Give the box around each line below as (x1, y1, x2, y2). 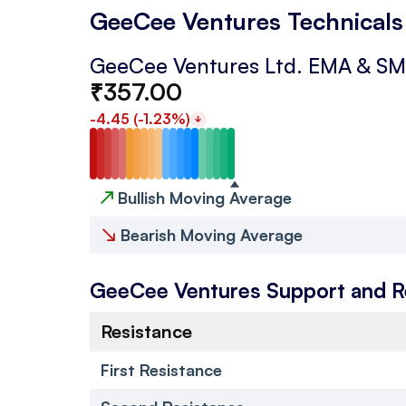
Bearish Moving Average (116, 224, 303, 245)
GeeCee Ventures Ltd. (90, 52, 303, 79)
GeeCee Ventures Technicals (90, 5, 403, 35)
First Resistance (101, 359, 222, 380)
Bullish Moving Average (113, 187, 292, 208)
